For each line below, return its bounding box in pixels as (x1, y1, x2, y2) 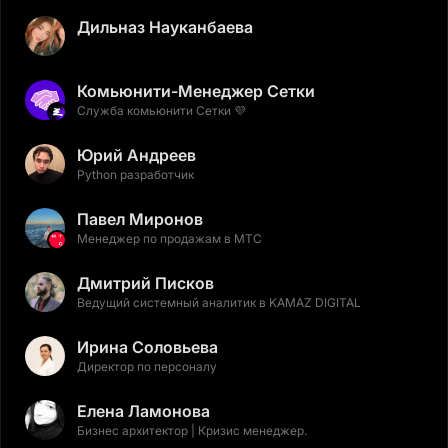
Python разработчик (77, 167, 194, 182)
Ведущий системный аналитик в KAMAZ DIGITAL (77, 295, 361, 310)
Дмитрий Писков (77, 273, 214, 293)
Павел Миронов (77, 209, 203, 229)
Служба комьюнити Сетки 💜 (77, 103, 246, 118)
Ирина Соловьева (77, 337, 218, 357)
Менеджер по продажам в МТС (77, 231, 262, 246)
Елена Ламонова (77, 401, 210, 421)
